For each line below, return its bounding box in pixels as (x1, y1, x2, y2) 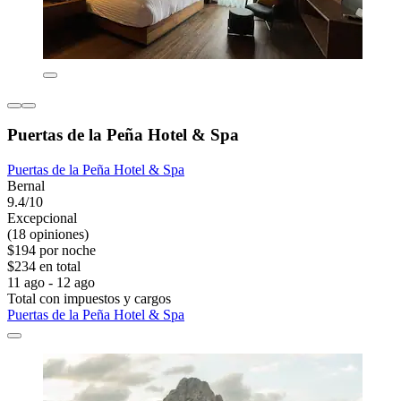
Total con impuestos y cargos (7, 291, 171, 307)
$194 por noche (7, 243, 96, 259)
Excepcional (7, 210, 77, 226)
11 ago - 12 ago (7, 275, 95, 291)
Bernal (7, 178, 45, 194)
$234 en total (7, 259, 81, 275)
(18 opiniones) (7, 226, 89, 243)
